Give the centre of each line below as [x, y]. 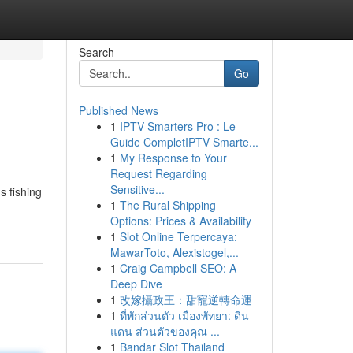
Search [96, 52]
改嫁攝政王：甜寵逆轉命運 [186, 299]
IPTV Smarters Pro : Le [177, 126]
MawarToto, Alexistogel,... [174, 252]
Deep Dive [136, 284]
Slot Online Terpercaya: [178, 236]
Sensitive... [137, 189]
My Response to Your [173, 158]
